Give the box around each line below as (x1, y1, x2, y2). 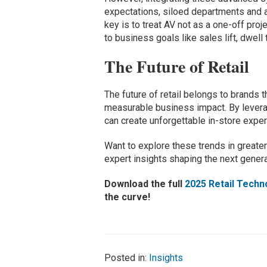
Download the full (104, 178, 185, 190)
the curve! (104, 191, 150, 203)
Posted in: (104, 252, 149, 264)
